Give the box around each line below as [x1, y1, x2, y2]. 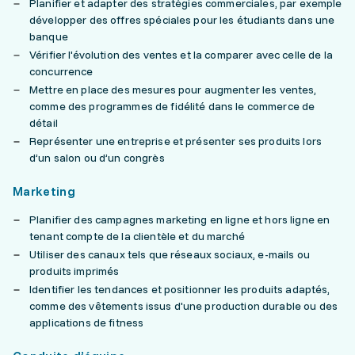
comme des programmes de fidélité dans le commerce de [29, 99, 315, 113]
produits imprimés [29, 264, 120, 278]
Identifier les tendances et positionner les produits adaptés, [29, 282, 330, 296]
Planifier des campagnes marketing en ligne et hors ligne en [29, 212, 330, 227]
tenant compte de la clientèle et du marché [29, 229, 245, 243]
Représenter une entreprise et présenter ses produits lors [29, 134, 322, 148]
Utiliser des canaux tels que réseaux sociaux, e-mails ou [29, 247, 310, 261]
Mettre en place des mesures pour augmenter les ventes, [29, 82, 317, 97]
